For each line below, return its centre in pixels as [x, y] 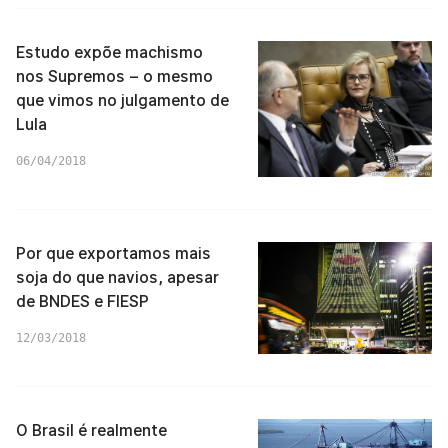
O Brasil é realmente [91, 430]
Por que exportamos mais [113, 253]
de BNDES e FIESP [82, 301]
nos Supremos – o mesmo [114, 76]
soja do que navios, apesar [117, 277]
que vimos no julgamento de [122, 100]
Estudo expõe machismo [109, 52]
